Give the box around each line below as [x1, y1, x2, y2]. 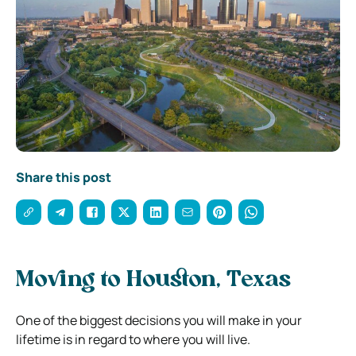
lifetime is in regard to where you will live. [16, 330, 250, 348]
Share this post [16, 168, 111, 186]
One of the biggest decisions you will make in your [16, 311, 302, 329]
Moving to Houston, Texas [16, 269, 291, 292]
